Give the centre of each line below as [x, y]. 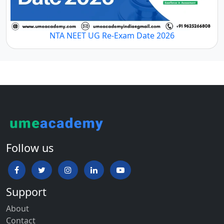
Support [26, 191]
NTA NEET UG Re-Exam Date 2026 [112, 35]
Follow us [30, 147]
